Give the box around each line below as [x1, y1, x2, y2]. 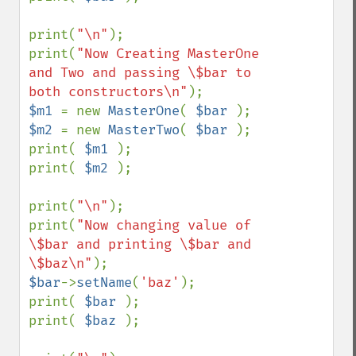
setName [76, 274, 132, 291]
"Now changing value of [76, 217, 251, 234]
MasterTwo [108, 122, 180, 138]
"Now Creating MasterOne [76, 45, 259, 62]
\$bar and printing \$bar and [29, 236, 251, 253]
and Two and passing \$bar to [29, 64, 251, 81]
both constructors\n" [29, 83, 188, 100]
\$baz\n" [29, 255, 92, 272]
